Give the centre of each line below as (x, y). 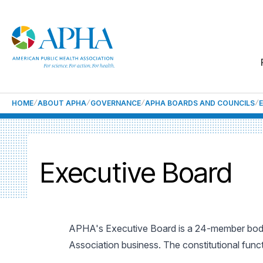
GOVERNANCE (116, 103)
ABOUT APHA (62, 103)
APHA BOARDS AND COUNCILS (200, 103)
